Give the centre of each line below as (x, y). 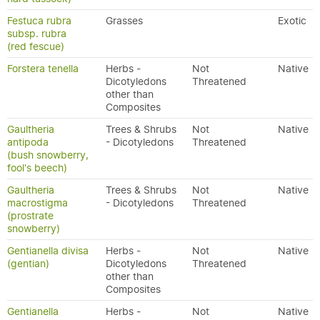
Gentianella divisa (48, 251)
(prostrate (30, 216)
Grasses (124, 21)
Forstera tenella (43, 69)
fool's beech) (37, 168)
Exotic (292, 21)
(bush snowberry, (48, 155)
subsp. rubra (37, 34)
